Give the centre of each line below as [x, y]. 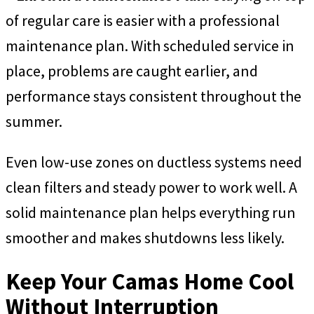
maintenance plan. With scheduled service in [150, 46]
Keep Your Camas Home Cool [150, 282]
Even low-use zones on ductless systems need [154, 162]
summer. [34, 122]
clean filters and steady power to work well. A [151, 187]
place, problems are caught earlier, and [132, 71]
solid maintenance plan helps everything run [151, 213]
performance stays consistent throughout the [153, 96]
